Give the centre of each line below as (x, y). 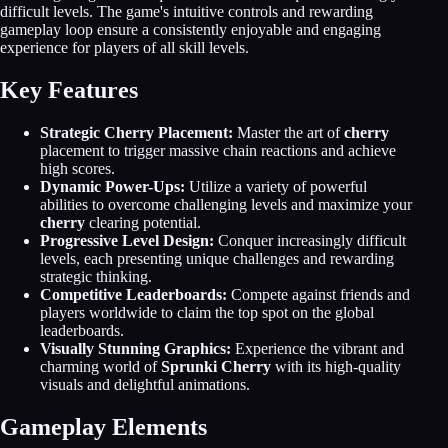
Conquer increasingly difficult (310, 241)
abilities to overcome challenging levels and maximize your (226, 205)
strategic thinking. (96, 277)
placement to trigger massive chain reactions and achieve (218, 151)
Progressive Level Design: (127, 241)
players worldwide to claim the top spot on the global (207, 313)
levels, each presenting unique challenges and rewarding (217, 259)
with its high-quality (336, 367)
